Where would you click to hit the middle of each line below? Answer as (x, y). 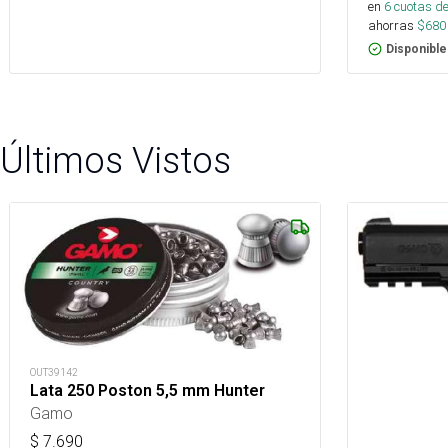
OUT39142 (54, 372)
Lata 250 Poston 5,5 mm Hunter (147, 390)
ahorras (391, 26)
